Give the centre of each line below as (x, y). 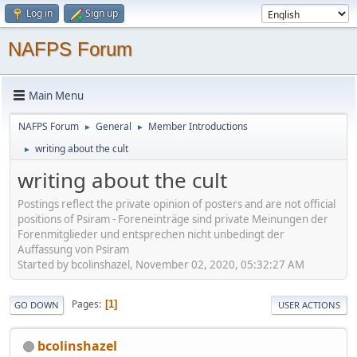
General (114, 126)
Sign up (102, 13)
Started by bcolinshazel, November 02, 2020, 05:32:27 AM (161, 264)
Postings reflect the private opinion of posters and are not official (177, 204)
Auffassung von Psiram (73, 249)
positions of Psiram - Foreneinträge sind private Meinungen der (173, 219)
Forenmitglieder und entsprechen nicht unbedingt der (151, 234)
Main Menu (56, 95)
